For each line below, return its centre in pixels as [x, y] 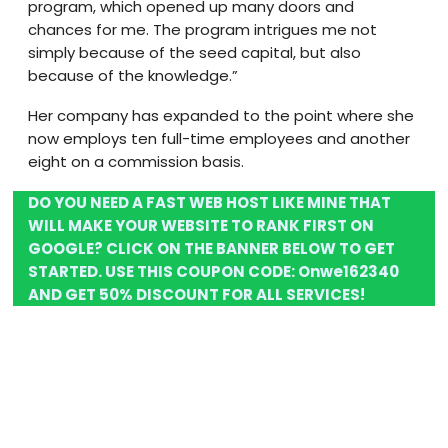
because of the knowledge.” [133, 75]
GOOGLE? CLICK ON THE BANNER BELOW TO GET [212, 248]
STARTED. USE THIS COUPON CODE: [163, 271]
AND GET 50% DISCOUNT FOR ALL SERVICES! [197, 294]
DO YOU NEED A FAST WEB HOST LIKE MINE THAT [210, 202]
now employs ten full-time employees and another [219, 138]
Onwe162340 [349, 271]
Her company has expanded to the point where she [221, 115]
